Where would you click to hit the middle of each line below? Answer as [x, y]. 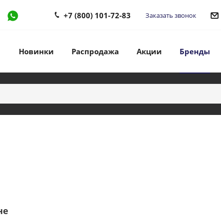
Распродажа [95, 51]
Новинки [36, 51]
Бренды [195, 51]
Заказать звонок [171, 15]
